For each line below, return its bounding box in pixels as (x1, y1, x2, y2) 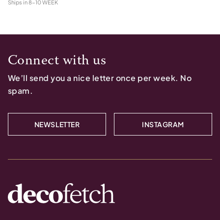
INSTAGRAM (142, 120, 184, 129)
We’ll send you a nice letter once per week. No (8, 73, 192, 83)
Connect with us (8, 54, 107, 68)
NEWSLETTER (34, 120, 80, 129)
